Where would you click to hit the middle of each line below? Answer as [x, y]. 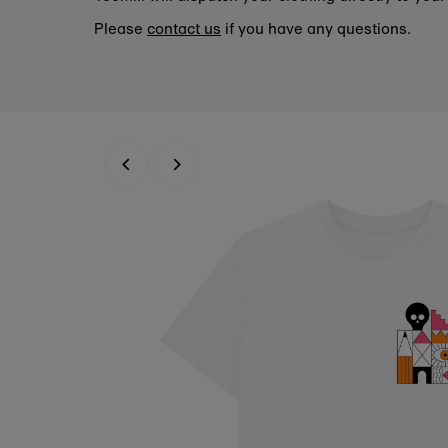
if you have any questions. [316, 28]
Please [121, 28]
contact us [184, 28]
